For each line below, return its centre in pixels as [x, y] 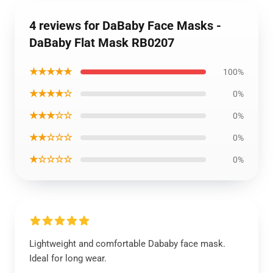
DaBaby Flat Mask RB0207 [102, 43]
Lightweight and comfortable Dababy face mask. [127, 244]
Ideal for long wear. [68, 258]
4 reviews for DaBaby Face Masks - [125, 26]
